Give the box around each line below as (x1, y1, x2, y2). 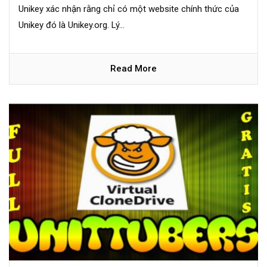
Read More (110, 63, 157, 74)
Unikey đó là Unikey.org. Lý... (18, 20, 125, 31)
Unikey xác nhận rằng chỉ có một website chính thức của (18, 4, 239, 15)
